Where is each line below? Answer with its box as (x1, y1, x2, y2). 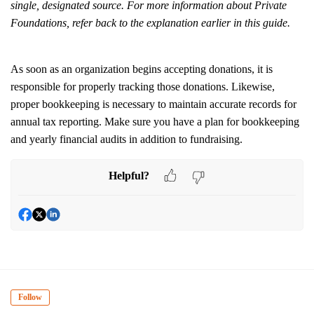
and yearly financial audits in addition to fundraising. (11, 133, 245, 145)
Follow (18, 292, 42, 303)
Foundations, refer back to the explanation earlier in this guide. (11, 17, 290, 29)
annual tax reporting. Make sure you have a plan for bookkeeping (11, 116, 299, 128)
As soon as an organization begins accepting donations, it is (11, 63, 273, 75)
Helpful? (109, 169, 149, 182)
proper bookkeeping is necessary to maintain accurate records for (11, 98, 296, 110)
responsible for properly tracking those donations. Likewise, (11, 81, 275, 93)
